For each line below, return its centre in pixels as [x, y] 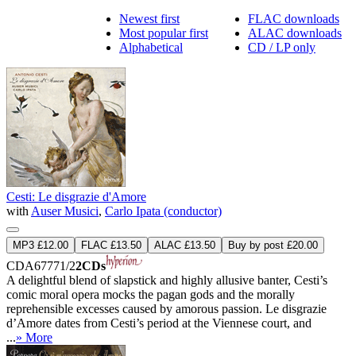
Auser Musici [65, 211]
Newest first [149, 18]
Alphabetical [151, 47]
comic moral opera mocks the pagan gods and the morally [151, 294]
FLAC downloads [294, 18]
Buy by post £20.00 [273, 245]
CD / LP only [282, 47]
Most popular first [164, 33]
